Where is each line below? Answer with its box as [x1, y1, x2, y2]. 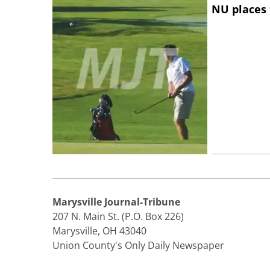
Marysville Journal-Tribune [52, 195, 180, 209]
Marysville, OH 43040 [52, 224, 146, 238]
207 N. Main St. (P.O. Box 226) [52, 210, 184, 224]
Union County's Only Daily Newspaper [52, 239, 224, 253]
